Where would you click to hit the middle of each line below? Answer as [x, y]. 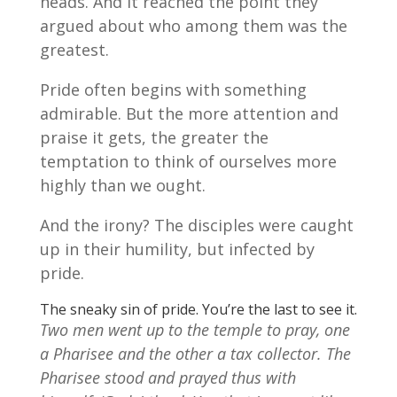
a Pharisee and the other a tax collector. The [195, 354]
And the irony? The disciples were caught [196, 226]
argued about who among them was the [193, 26]
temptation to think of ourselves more [188, 162]
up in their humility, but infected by [177, 249]
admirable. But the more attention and [189, 114]
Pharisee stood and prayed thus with [167, 378]
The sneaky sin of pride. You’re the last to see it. [198, 310]
